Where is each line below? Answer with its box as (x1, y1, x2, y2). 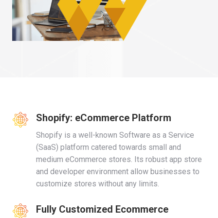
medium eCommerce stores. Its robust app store (36, 155, 202, 164)
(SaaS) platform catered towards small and (36, 143, 181, 152)
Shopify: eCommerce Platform (36, 112, 171, 124)
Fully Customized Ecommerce (36, 203, 168, 215)
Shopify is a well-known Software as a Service (36, 130, 194, 140)
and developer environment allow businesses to (36, 167, 200, 176)
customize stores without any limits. (36, 179, 159, 188)
